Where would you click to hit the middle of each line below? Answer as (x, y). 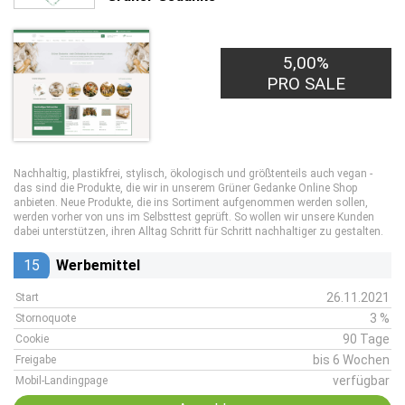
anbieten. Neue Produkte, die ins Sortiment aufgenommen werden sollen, (191, 202)
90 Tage (366, 339)
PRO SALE (306, 84)
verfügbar (361, 381)
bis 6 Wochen (351, 360)
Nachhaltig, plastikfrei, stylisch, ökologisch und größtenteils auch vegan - (193, 174)
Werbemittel (98, 265)
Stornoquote (46, 318)
